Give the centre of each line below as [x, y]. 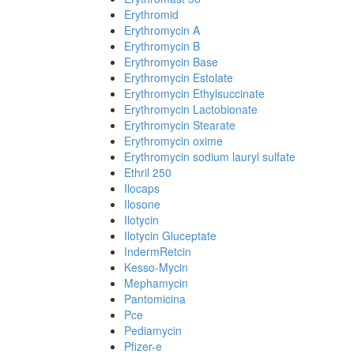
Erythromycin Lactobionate [191, 109]
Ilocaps [142, 188]
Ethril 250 [148, 172]
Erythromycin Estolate [179, 77]
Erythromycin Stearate [180, 125]
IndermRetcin [158, 251]
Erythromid [151, 14]
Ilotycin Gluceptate [170, 235]
